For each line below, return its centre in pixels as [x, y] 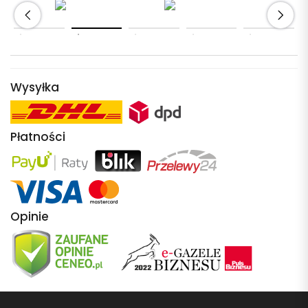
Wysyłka [35, 87]
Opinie [30, 216]
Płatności [38, 136]
